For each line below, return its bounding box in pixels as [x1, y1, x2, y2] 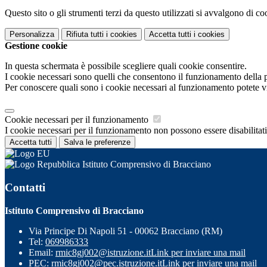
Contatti [5, 181, 45, 194]
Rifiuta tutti [66, 30, 104, 39]
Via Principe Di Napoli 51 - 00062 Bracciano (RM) [29, 225, 222, 236]
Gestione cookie [5, 41, 67, 51]
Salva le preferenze [64, 138, 131, 147]
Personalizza [10, 30, 54, 39]
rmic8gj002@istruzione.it [55, 247, 151, 257]
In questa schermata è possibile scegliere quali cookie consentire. [5, 61, 247, 72]
